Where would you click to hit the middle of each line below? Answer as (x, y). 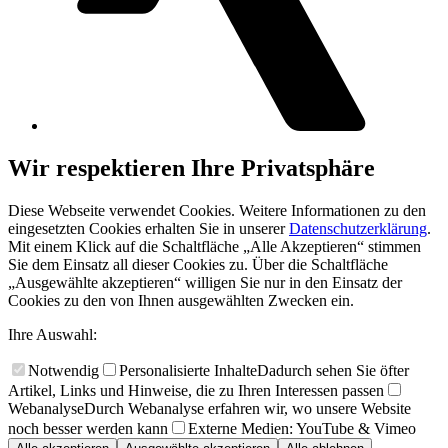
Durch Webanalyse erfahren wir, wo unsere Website (247, 408)
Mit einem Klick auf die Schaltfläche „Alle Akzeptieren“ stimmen (214, 246)
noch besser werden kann (88, 428)
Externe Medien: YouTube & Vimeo (302, 428)
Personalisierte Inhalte (188, 370)
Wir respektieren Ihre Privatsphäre (191, 167)
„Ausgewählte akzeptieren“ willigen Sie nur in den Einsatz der (205, 282)
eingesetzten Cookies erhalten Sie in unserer (148, 228)
